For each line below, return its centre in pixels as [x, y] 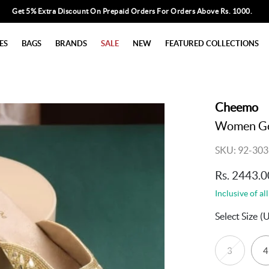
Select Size [236, 216]
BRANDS [71, 43]
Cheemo [236, 107]
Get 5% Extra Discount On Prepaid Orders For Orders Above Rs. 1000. [132, 11]
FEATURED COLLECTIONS [212, 43]
